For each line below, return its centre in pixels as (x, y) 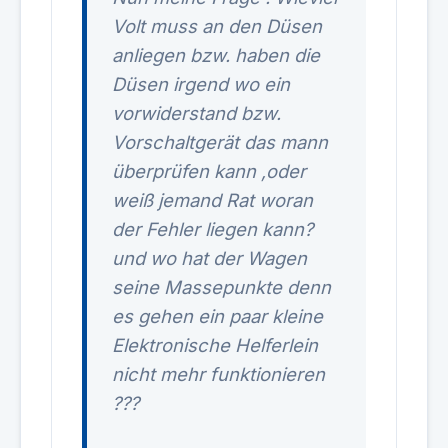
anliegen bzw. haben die (216, 55)
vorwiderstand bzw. (196, 113)
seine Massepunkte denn (221, 287)
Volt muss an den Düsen (217, 26)
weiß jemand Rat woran (212, 200)
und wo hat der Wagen (209, 258)
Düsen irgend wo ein (201, 84)
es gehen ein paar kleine (217, 316)
